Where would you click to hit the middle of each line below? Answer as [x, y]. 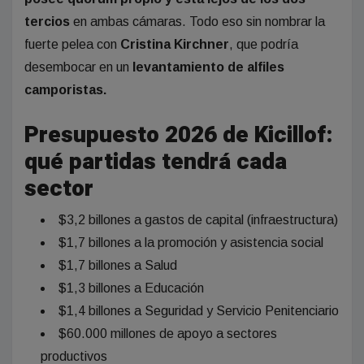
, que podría [264, 45]
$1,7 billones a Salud [118, 266]
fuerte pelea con [72, 45]
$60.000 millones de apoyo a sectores [168, 334]
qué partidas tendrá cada [156, 162]
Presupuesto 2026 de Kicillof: [179, 136]
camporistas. [65, 90]
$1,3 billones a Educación [131, 288]
